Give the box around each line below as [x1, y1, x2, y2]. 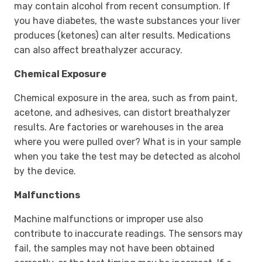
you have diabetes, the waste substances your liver [14, 15, 240, 27]
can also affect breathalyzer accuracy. [14, 44, 182, 56]
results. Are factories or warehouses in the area [14, 122, 223, 133]
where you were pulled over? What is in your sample [14, 136, 241, 148]
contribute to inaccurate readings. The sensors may [14, 228, 243, 240]
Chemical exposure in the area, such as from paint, [14, 92, 237, 104]
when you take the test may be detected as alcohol [14, 151, 240, 163]
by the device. [14, 166, 76, 177]
